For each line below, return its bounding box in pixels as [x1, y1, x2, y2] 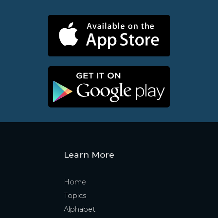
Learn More [63, 149, 114, 160]
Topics [63, 191, 86, 200]
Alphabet [63, 205, 95, 214]
